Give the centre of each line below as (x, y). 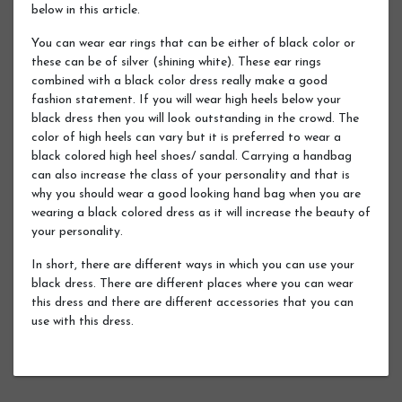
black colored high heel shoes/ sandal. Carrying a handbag (192, 156)
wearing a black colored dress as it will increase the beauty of (201, 213)
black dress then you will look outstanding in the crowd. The (195, 118)
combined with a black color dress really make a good (179, 81)
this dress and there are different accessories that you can (192, 302)
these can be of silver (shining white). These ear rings (176, 62)
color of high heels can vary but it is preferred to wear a (186, 137)
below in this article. (86, 10)
